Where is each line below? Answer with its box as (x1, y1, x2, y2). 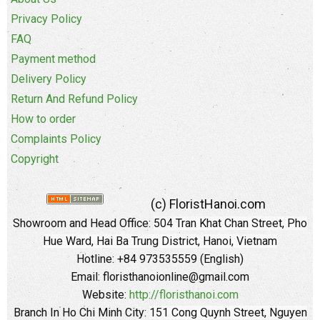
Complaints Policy (11, 132, 101, 146)
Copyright (11, 152, 59, 166)
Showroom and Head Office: (13, 216, 154, 231)
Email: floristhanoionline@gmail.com (71, 270, 249, 284)
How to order (11, 112, 76, 126)
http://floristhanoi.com (129, 288, 239, 302)
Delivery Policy (11, 72, 86, 86)
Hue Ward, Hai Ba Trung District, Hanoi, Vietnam (43, 234, 277, 249)
